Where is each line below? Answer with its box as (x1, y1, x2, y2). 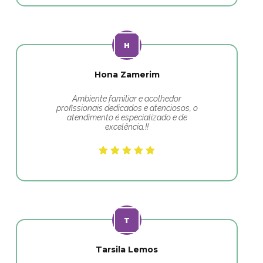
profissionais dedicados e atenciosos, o (56, 103, 198, 113)
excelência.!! (105, 122, 149, 131)
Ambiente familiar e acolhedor (72, 94, 181, 103)
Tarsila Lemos (96, 244, 158, 255)
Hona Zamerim (94, 69, 160, 80)
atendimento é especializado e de (66, 113, 187, 122)
